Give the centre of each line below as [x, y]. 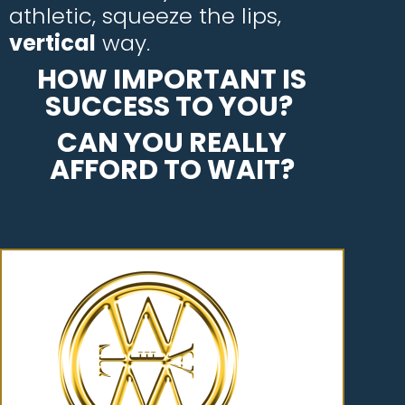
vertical [52, 43]
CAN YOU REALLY [172, 143]
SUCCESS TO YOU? [172, 107]
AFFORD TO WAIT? [172, 170]
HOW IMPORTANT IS [172, 80]
